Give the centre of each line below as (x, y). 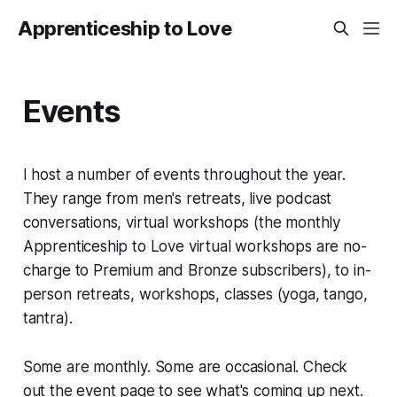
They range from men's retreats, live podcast (177, 198)
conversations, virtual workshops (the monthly (182, 222)
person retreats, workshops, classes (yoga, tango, (195, 294)
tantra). (47, 318)
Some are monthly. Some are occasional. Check (185, 366)
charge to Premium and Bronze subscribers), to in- (197, 270)
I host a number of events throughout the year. (184, 174)
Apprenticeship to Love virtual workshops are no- (195, 246)
